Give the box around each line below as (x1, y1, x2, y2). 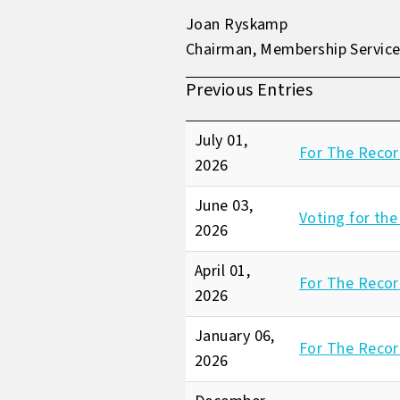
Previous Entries (186, 78, 313, 103)
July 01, (195, 129, 248, 152)
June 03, (195, 195, 254, 217)
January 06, (195, 325, 275, 347)
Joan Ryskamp (186, 13, 288, 36)
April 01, (195, 260, 251, 282)
